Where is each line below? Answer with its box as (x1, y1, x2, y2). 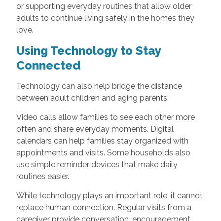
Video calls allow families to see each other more (16, 112, 195, 122)
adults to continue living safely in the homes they (16, 13, 194, 23)
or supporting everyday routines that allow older (16, 1, 191, 11)
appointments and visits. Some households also (16, 147, 190, 157)
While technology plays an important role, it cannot (16, 190, 203, 200)
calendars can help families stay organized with (16, 136, 188, 146)
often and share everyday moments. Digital (16, 124, 174, 134)
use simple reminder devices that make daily (16, 159, 178, 169)
